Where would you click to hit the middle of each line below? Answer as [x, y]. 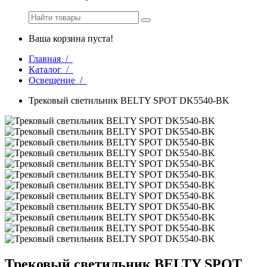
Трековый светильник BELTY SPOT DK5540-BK [129, 101]
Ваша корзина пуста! [71, 39]
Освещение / [58, 80]
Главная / [51, 59]
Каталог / [51, 70]
